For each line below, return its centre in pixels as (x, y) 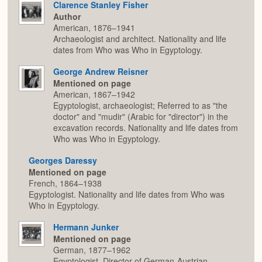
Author (67, 17)
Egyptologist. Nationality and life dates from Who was (127, 194)
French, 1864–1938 (65, 183)
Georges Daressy (63, 160)
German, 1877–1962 (92, 250)
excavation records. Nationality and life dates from (146, 128)
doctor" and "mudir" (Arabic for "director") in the (141, 117)
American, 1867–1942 (94, 94)
